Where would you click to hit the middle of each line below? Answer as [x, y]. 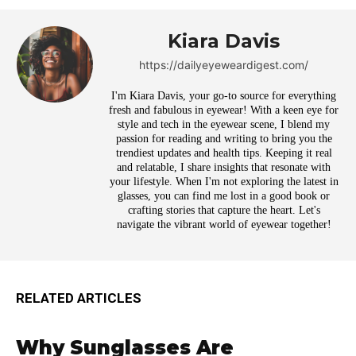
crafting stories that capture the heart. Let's [224, 211]
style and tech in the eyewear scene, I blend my [224, 125]
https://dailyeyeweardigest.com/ [224, 65]
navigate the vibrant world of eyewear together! [224, 225]
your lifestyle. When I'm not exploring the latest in [224, 182]
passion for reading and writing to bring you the [224, 139]
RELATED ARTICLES [79, 298]
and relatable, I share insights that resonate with [224, 168]
